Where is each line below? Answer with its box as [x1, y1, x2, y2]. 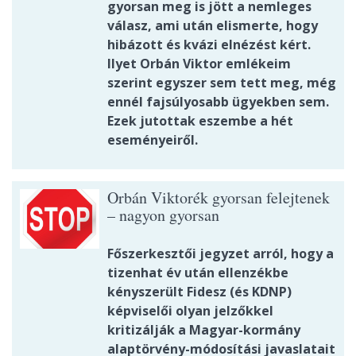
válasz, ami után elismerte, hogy [107, 17, 318, 35]
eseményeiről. [107, 131, 198, 149]
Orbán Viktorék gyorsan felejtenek [107, 187, 330, 209]
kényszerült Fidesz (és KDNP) [107, 283, 292, 301]
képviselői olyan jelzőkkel [107, 302, 273, 320]
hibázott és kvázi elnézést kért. [107, 36, 311, 54]
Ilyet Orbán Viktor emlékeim [107, 55, 291, 73]
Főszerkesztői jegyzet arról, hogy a [107, 245, 334, 263]
